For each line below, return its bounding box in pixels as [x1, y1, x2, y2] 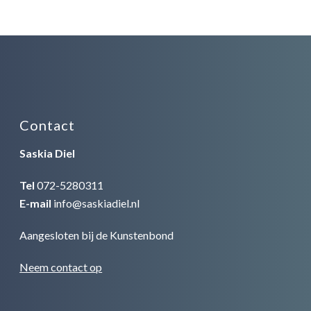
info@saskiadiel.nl [53, 196, 140, 210]
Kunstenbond [110, 228, 174, 242]
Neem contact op [19, 260, 103, 274]
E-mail [19, 196, 52, 210]
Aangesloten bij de [19, 228, 110, 242]
